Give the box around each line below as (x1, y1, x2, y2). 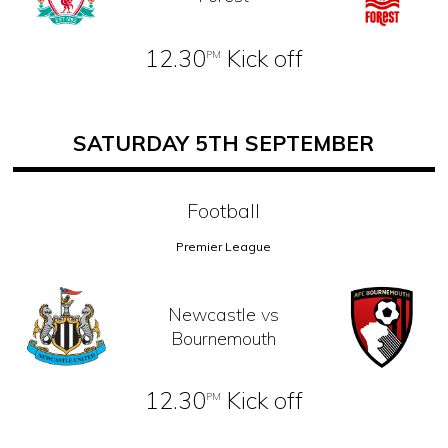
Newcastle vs (168, 302, 280, 326)
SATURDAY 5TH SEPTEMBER (73, 129, 375, 156)
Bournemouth (171, 326, 277, 350)
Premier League (176, 238, 272, 254)
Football (187, 197, 261, 223)
